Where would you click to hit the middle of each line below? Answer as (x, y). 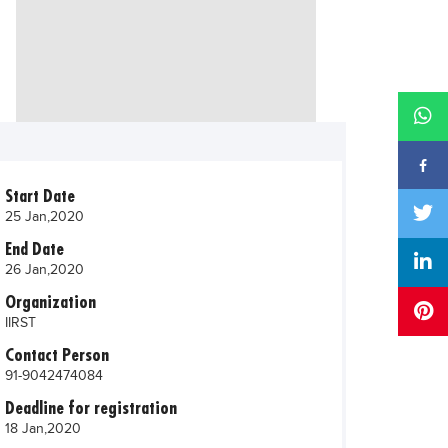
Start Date (40, 195)
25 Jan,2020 (44, 216)
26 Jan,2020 (44, 269)
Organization (50, 301)
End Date (34, 248)
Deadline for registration (91, 407)
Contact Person (57, 354)
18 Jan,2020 (43, 428)
